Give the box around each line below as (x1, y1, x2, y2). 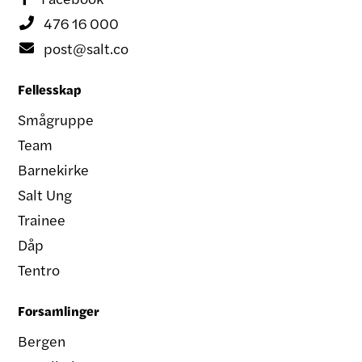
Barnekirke (18, 159, 89, 179)
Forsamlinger (18, 301, 99, 320)
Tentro (18, 259, 60, 280)
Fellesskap (18, 80, 82, 99)
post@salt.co (44, 38, 128, 58)
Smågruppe (18, 109, 94, 129)
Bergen (18, 330, 65, 351)
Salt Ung (18, 184, 72, 204)
